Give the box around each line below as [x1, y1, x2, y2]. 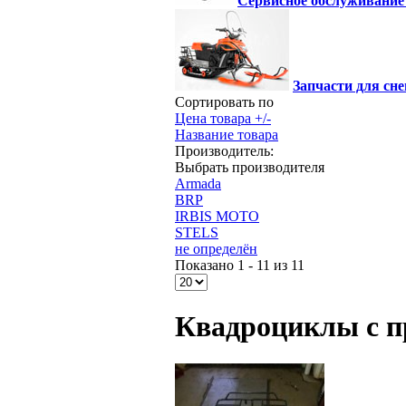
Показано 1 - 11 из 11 [175, 257, 304, 273]
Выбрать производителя [175, 159, 324, 175]
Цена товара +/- [175, 111, 271, 126]
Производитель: [175, 143, 274, 159]
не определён [175, 241, 257, 256]
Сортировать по [175, 94, 274, 110]
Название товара [175, 127, 278, 142]
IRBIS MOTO [175, 208, 259, 224]
